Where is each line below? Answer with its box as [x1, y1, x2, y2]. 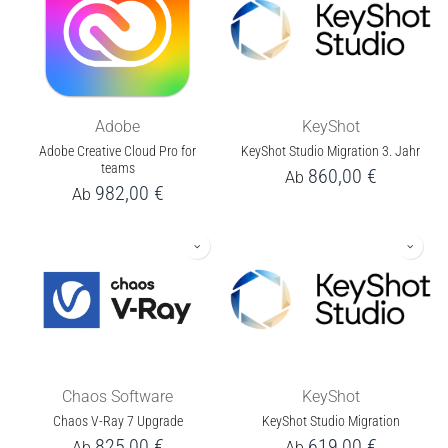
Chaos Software [62, 386, 173, 406]
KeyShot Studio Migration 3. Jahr [241, 142, 420, 160]
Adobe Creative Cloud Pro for [39, 142, 196, 160]
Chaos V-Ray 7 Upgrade [52, 412, 183, 430]
